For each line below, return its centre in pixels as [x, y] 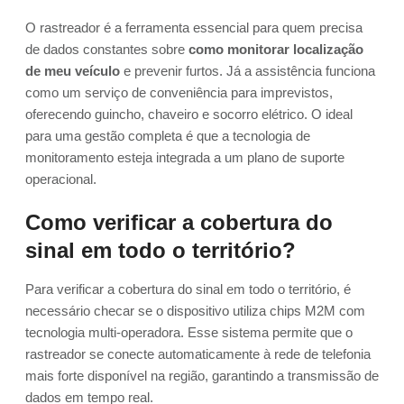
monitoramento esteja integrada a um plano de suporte [185, 158]
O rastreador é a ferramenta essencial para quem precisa [194, 28]
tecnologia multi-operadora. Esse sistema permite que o [189, 333]
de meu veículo [73, 71]
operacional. [61, 179]
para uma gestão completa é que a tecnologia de [168, 136]
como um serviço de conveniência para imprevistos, [179, 93]
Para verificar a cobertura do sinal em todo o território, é [188, 289]
